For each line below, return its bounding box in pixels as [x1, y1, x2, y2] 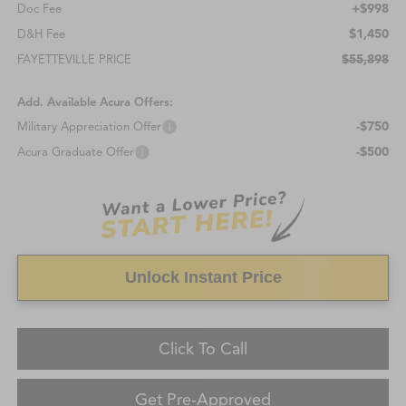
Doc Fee [16, 2, 62, 17]
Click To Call [159, 339, 247, 360]
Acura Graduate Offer [16, 145, 134, 160]
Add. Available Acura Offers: [16, 95, 173, 111]
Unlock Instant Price [124, 268, 282, 287]
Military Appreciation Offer [16, 120, 161, 135]
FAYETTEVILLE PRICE [16, 53, 131, 68]
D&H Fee [16, 27, 65, 43]
